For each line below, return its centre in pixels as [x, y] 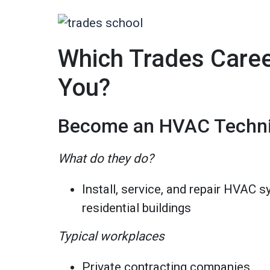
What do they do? [106, 158]
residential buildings [137, 208]
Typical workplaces [111, 236]
